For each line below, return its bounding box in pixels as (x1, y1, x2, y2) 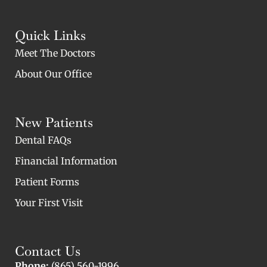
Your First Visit (15, 196, 83, 209)
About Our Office (15, 67, 92, 80)
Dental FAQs (15, 133, 72, 146)
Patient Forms (15, 175, 79, 188)
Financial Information (15, 154, 117, 167)
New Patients (15, 113, 93, 131)
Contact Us (15, 242, 80, 259)
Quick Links (15, 26, 86, 44)
